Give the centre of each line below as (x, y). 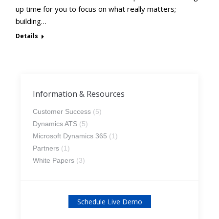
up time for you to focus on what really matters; (96, 9)
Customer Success (62, 111)
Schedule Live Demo (109, 201)
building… (31, 21)
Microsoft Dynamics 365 (70, 136)
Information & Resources (79, 94)
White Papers (54, 160)
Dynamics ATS (55, 123)
